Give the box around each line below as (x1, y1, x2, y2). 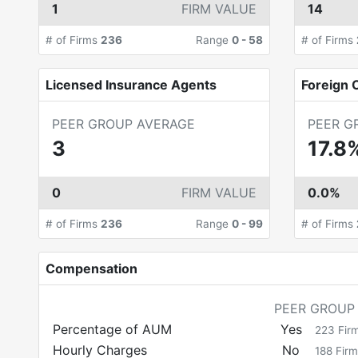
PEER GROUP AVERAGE (52, 116, 195, 132)
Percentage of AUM (53, 321, 172, 337)
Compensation (46, 261, 137, 276)
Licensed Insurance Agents (46, 77, 217, 93)
